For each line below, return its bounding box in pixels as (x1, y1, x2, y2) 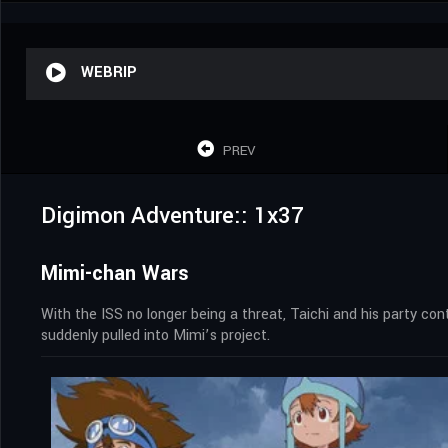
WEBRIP (81, 61, 137, 83)
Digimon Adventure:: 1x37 (41, 199, 304, 232)
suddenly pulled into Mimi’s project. (41, 324, 270, 346)
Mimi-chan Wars (41, 258, 189, 288)
